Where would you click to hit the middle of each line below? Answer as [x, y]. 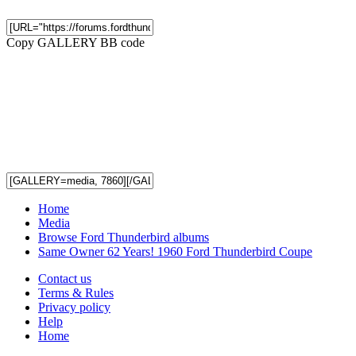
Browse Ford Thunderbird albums [124, 238]
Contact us [65, 279]
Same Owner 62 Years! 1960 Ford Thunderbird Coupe [175, 252]
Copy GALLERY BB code [75, 43]
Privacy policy [74, 308]
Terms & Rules [76, 293]
